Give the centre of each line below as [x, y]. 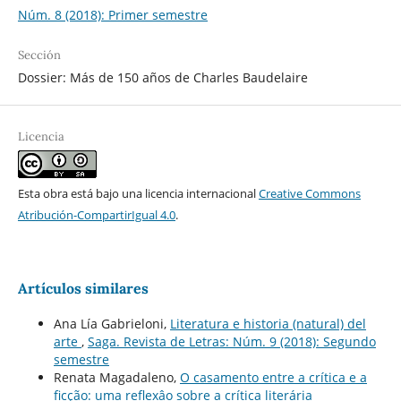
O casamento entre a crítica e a [273, 377]
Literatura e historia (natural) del [268, 323]
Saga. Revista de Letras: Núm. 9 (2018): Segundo [231, 341]
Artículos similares [83, 288]
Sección [39, 55]
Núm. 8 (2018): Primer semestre [112, 14]
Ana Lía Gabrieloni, [111, 323]
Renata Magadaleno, [116, 377]
